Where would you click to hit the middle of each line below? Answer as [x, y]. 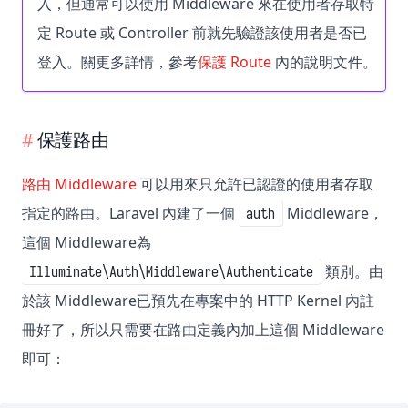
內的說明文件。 [324, 62]
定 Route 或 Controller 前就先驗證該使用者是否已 [202, 33]
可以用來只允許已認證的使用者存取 [255, 184]
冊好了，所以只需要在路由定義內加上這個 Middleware [203, 330]
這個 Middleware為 [87, 243]
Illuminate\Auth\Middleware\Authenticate [171, 272]
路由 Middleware [79, 184]
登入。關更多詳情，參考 [117, 62]
